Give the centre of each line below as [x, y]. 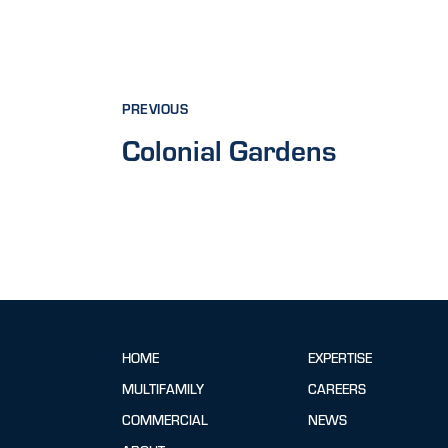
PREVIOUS [155, 108]
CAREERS [337, 388]
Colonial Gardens [230, 149]
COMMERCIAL [165, 419]
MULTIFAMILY [163, 388]
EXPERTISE [340, 357]
